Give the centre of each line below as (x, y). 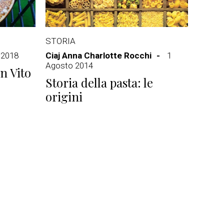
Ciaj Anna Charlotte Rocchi (98, 55)
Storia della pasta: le (99, 82)
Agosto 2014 (69, 65)
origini (64, 96)
